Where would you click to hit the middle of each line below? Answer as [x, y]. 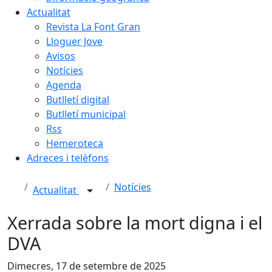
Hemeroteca [75, 143]
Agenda [64, 85]
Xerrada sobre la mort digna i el [135, 223]
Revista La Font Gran [93, 27]
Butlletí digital [78, 100]
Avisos [61, 56]
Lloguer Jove [74, 41]
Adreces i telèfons [68, 158]
